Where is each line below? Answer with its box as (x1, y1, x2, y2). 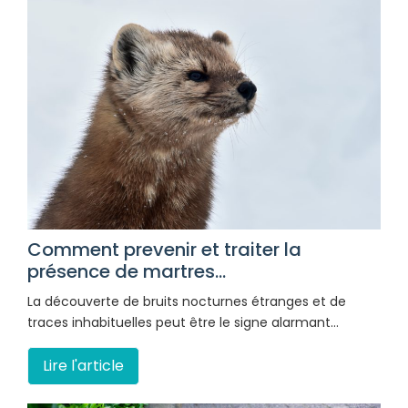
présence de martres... (27, 259, 226, 285)
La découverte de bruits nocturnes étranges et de (27, 292, 346, 311)
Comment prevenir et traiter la (27, 237, 301, 263)
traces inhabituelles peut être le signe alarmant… (27, 313, 339, 332)
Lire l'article (43, 355, 124, 377)
